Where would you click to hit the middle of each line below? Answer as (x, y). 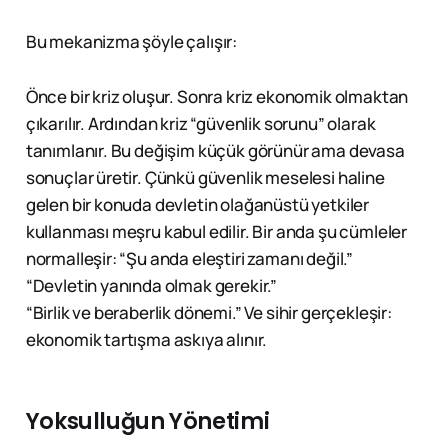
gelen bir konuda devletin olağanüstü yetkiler (197, 205)
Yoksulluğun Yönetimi (147, 422)
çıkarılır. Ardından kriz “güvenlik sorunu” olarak (200, 124)
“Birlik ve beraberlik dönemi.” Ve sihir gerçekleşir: (208, 313)
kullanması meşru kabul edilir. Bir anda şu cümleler (216, 232)
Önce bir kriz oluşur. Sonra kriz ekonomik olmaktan (217, 97)
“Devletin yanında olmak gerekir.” (151, 286)
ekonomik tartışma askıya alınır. (146, 340)
